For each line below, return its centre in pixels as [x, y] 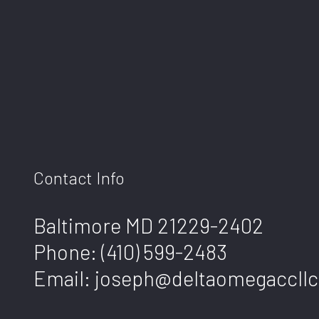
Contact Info [79, 177]
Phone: [67, 251]
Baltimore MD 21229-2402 [148, 225]
